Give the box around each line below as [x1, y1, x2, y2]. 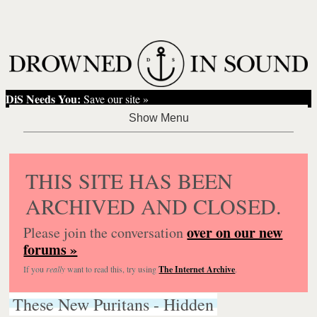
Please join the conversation [23, 222, 188, 242]
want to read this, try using [65, 263, 159, 275]
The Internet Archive [158, 263, 236, 275]
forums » [23, 238, 78, 260]
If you [23, 263, 47, 275]
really [46, 263, 66, 275]
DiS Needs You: [6, 90, 81, 107]
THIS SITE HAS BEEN [25, 166, 234, 195]
